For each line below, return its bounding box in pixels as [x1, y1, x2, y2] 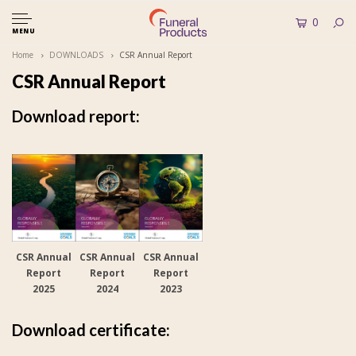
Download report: [12, 106, 143, 126]
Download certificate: [12, 320, 170, 339]
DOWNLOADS [49, 49, 103, 60]
